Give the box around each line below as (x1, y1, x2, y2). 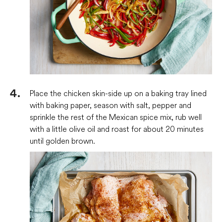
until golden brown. (30, 135, 95, 146)
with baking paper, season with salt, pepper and (30, 100, 191, 110)
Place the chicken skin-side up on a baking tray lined (30, 88, 207, 98)
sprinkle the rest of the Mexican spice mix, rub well (30, 111, 202, 122)
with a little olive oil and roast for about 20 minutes (30, 123, 204, 134)
